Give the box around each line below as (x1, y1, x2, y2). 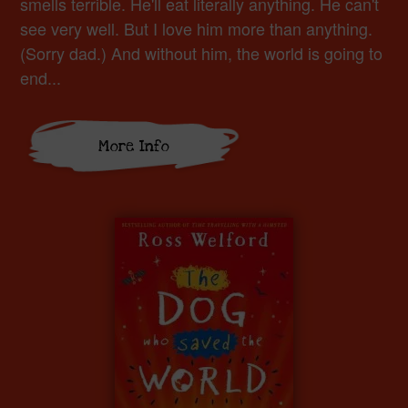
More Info (98, 136, 170, 157)
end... (20, 66, 62, 89)
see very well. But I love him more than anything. (20, 16, 373, 40)
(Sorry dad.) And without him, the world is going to (20, 41, 383, 65)
